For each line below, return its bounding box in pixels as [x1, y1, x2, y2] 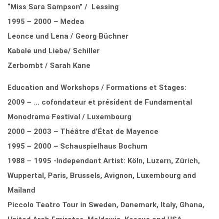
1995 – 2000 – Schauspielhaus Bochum [7, 141, 148, 151]
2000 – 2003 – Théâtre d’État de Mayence [7, 127, 158, 136]
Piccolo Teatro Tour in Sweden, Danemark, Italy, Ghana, [7, 200, 204, 209]
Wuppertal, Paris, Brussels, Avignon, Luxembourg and [7, 171, 196, 180]
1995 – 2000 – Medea [7, 17, 84, 26]
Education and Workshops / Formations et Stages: [7, 83, 186, 92]
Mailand [7, 185, 35, 195]
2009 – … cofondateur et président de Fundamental [7, 97, 192, 107]
